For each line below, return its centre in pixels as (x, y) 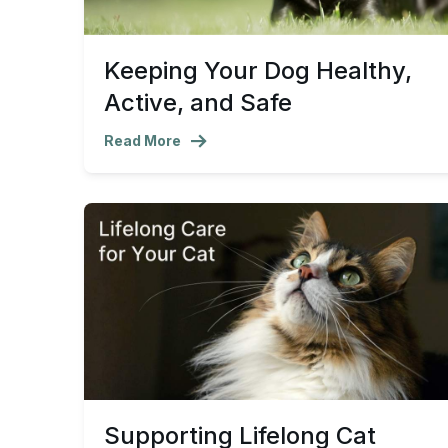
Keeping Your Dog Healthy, (258, 70)
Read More (142, 140)
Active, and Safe (198, 102)
